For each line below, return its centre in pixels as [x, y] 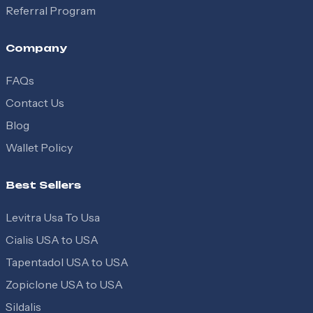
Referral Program [51, 11]
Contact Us [35, 103]
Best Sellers [43, 185]
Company [36, 48]
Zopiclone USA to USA [64, 285]
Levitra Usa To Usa [53, 218]
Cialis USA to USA [52, 240]
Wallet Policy [39, 148]
